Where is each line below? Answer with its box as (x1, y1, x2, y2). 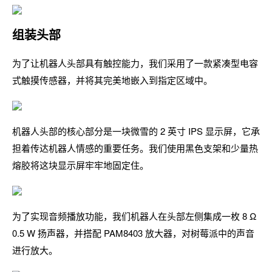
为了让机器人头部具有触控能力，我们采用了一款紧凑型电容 (12, 56, 258, 69)
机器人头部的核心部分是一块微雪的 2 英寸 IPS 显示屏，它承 (12, 124, 260, 137)
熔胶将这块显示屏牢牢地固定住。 (12, 158, 149, 171)
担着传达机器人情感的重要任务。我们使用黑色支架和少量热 (12, 141, 258, 154)
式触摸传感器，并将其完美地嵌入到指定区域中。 (12, 73, 212, 86)
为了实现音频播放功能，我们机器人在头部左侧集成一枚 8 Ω (12, 209, 256, 222)
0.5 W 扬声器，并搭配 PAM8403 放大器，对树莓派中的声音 (12, 226, 254, 239)
